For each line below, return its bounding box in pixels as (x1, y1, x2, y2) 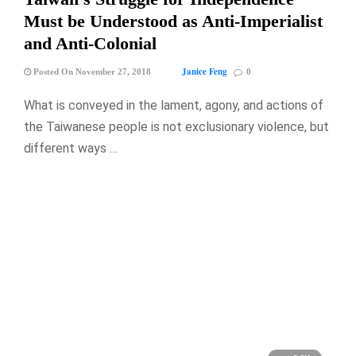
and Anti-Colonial (24, 33, 157, 53)
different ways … (24, 140, 118, 156)
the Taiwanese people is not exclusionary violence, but (24, 118, 329, 134)
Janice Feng (182, 64, 227, 78)
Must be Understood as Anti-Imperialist (24, 10, 323, 31)
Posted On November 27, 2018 (31, 66, 151, 76)
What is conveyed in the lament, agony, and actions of (24, 97, 323, 113)
